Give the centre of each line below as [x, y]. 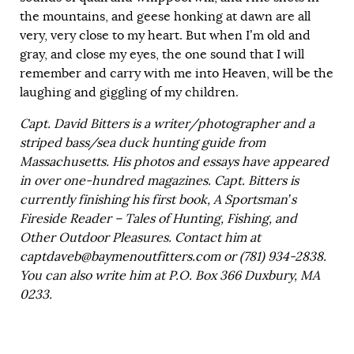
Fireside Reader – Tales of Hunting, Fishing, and [158, 218]
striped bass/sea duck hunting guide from [143, 143]
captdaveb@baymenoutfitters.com [120, 256]
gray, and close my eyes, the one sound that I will [162, 54]
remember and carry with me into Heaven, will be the [177, 73]
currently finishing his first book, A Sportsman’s [158, 200]
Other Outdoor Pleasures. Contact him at [140, 237]
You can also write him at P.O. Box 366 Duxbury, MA [170, 275]
